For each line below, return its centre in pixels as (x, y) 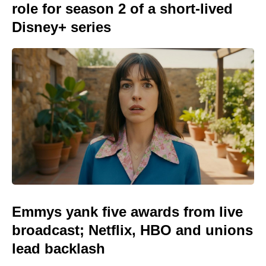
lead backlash (58, 248)
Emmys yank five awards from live (127, 211)
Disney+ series (61, 27)
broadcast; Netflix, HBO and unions (132, 230)
